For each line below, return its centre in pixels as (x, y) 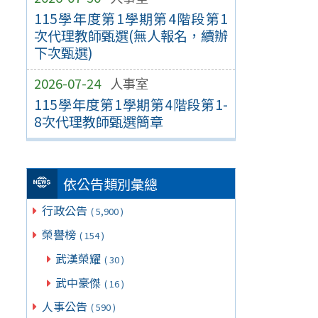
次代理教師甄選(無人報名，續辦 (131, 35)
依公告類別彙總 (111, 184)
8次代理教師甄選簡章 (98, 121)
